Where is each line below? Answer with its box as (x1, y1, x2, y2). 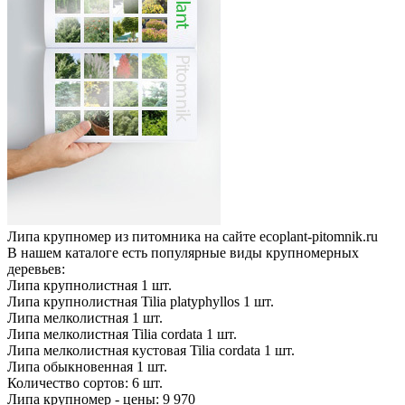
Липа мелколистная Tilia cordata (7, 326, 202, 342)
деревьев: (7, 261, 65, 277)
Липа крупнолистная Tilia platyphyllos (7, 294, 240, 309)
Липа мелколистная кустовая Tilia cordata (7, 343, 260, 358)
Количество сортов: (7, 375, 128, 391)
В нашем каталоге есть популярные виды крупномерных (7, 245, 359, 260)
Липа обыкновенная (7, 359, 133, 374)
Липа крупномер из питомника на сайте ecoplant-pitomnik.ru (7, 229, 378, 244)
